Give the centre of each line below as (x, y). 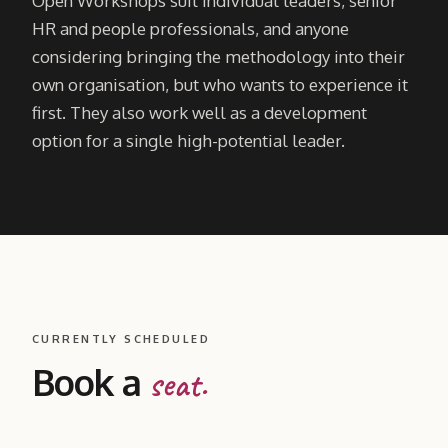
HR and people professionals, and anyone (190, 28)
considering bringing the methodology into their (218, 56)
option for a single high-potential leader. (188, 140)
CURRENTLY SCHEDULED (121, 338)
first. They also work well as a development (199, 112)
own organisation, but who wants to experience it (220, 84)
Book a (91, 381)
